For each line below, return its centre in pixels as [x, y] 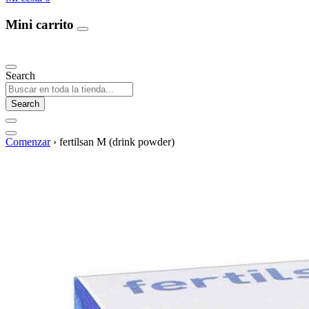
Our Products [37, 51]
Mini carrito [41, 24]
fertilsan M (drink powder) [117, 142]
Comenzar [28, 142]
